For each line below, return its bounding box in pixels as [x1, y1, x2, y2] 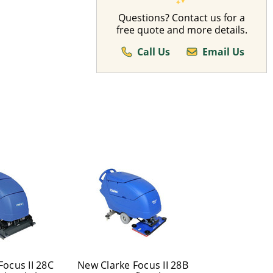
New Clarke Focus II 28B [77, 258, 188, 272]
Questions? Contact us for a [118, 11, 245, 24]
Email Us [202, 45, 244, 58]
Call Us [136, 45, 170, 58]
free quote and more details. [116, 23, 247, 37]
